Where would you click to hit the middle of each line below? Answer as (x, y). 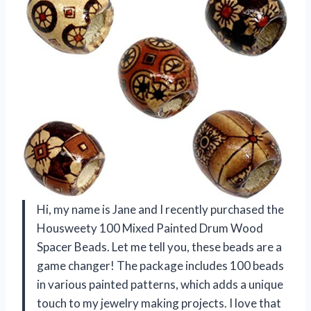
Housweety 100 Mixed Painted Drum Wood (150, 228)
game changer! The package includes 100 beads (160, 265)
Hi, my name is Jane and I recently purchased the (160, 209)
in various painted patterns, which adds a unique (160, 284)
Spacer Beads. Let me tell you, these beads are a (159, 246)
